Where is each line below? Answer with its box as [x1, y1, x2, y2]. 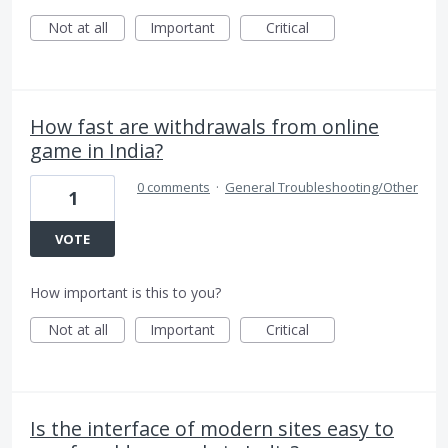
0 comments [137, 177, 210, 196]
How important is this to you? [30, 282, 221, 302]
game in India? [30, 136, 163, 164]
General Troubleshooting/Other [225, 177, 418, 196]
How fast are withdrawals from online [30, 112, 379, 140]
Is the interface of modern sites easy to [30, 414, 394, 442]
